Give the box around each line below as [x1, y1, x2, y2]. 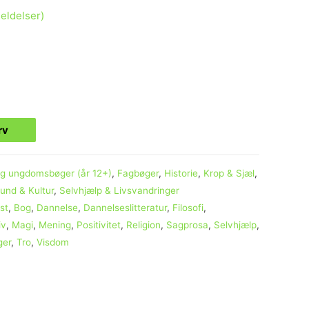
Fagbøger [117, 167, 159, 179]
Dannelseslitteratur [83, 201, 167, 213]
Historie [164, 167, 198, 179]
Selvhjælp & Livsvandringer [59, 184, 179, 196]
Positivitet [77, 219, 121, 230]
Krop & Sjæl [203, 167, 255, 179]
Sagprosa [166, 219, 208, 230]
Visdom [37, 236, 69, 248]
